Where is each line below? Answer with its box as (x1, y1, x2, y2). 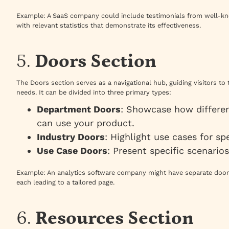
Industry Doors (37, 131, 105, 143)
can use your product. (37, 118, 134, 129)
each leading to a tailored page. (16, 178, 114, 187)
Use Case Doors (37, 145, 107, 156)
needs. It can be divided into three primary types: (16, 88, 171, 97)
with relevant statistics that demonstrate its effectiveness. (16, 21, 201, 30)
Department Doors (37, 104, 121, 115)
